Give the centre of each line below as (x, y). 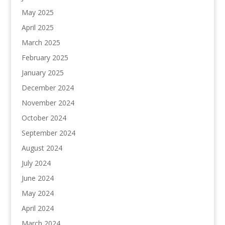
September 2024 (48, 133)
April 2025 (37, 28)
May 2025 (37, 13)
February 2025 (45, 58)
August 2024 (42, 148)
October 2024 (44, 118)
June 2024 (37, 178)
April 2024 (37, 208)
